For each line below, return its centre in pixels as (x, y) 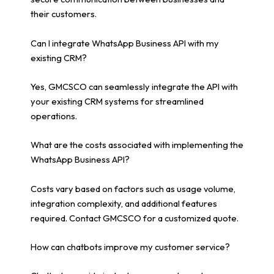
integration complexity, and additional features (124, 203)
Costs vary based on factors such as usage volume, (133, 188)
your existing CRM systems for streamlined (117, 101)
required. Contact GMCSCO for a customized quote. (135, 218)
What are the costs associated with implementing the (137, 145)
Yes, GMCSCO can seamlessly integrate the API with (134, 86)
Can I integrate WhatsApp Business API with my (125, 43)
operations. (54, 116)
